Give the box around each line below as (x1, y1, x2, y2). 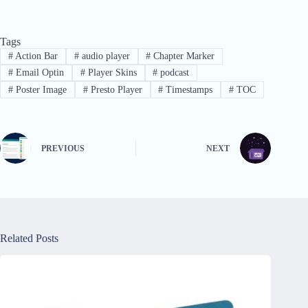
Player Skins (85, 67, 137, 78)
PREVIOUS (41, 144, 85, 154)
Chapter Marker (151, 50, 215, 61)
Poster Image (12, 84, 67, 95)
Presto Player (87, 84, 142, 95)
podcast (157, 67, 190, 78)
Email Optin (12, 67, 64, 78)
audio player (78, 50, 130, 61)
